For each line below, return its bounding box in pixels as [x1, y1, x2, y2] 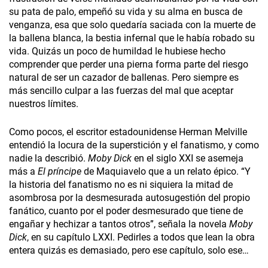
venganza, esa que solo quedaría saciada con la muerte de [9, 19, 255, 31]
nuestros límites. [9, 98, 78, 110]
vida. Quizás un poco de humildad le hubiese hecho [9, 45, 226, 57]
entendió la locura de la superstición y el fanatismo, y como [9, 139, 259, 151]
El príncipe [38, 166, 84, 178]
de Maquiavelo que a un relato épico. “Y [84, 166, 251, 178]
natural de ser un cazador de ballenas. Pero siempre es [9, 72, 239, 84]
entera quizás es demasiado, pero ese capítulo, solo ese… [9, 245, 249, 257]
